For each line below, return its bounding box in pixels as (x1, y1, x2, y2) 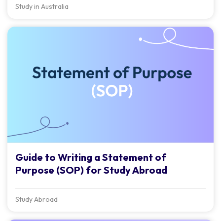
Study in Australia (15, 2, 69, 11)
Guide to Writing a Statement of (15, 151, 166, 164)
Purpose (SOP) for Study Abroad (15, 164, 167, 177)
